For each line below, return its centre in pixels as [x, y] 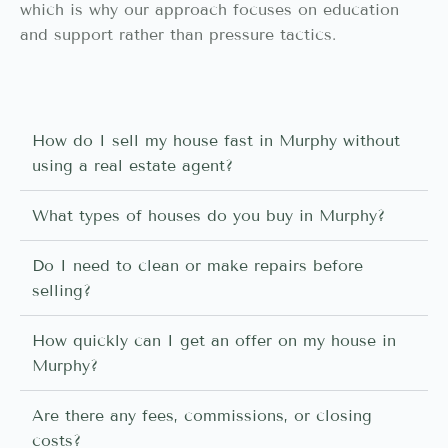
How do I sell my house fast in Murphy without [216, 140]
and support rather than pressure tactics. [178, 35]
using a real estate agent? [132, 165]
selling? [61, 290]
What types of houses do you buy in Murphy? [208, 215]
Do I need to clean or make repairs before [197, 265]
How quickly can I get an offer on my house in [214, 340]
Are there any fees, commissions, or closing [202, 415]
